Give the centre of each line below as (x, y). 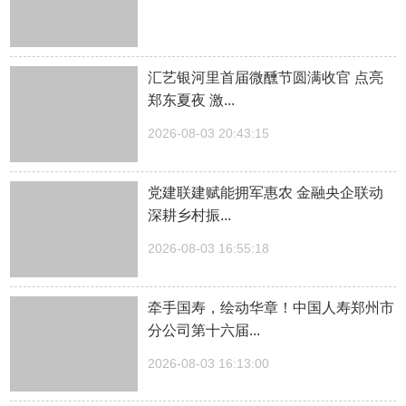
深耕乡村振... (190, 215)
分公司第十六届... (204, 330)
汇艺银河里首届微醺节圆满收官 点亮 (266, 78)
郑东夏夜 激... (192, 101)
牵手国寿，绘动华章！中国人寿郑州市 (271, 307)
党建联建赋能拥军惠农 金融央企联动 (266, 192)
